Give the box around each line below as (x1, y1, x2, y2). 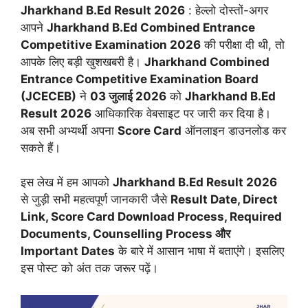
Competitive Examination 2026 (21, 37, 201, 52)
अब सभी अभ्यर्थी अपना (21, 123, 118, 137)
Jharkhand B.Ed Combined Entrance (47, 20, 255, 34)
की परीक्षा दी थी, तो (201, 37, 285, 52)
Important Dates (21, 244, 115, 258)
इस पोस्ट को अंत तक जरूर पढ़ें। (21, 261, 158, 276)
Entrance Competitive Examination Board (21, 71, 258, 86)
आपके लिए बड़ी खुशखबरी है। (21, 54, 144, 69)
